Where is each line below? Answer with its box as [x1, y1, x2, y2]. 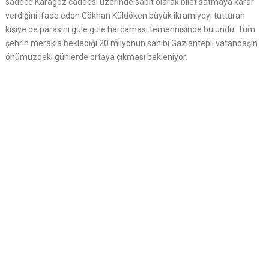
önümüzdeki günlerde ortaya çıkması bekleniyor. [5, 52, 187, 62]
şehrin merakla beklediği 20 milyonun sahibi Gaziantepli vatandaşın [5, 38, 258, 48]
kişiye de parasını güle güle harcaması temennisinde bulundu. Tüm [5, 25, 255, 34]
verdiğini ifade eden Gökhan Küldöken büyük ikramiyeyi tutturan [5, 11, 245, 20]
